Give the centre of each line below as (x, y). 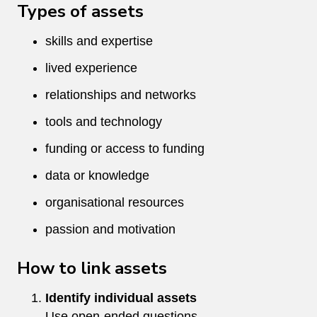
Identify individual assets (121, 298)
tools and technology (104, 121)
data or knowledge (97, 175)
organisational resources (115, 202)
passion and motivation (110, 229)
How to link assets (92, 268)
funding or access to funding (125, 148)
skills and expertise (99, 41)
